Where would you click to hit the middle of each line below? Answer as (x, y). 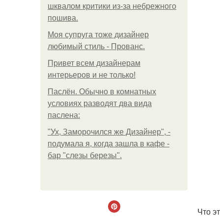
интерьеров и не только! (92, 75)
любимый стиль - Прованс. (96, 46)
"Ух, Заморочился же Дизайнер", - (109, 132)
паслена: (64, 115)
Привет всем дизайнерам (94, 63)
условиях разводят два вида (100, 103)
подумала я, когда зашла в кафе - (109, 144)
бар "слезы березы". (85, 155)
